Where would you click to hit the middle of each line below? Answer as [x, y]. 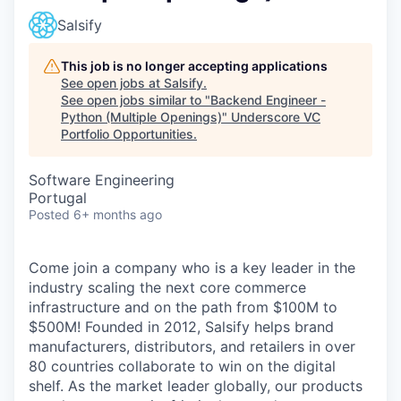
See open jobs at [112, 83]
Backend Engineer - [268, 100]
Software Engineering [102, 180]
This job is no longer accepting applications [194, 66]
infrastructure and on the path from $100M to [183, 307]
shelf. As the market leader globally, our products [196, 386]
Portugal [58, 198]
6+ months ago [118, 214]
